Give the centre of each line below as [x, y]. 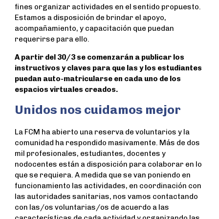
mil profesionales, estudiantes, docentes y [90, 154]
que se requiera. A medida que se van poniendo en [103, 175]
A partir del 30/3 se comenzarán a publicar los [99, 57]
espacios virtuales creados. [66, 90]
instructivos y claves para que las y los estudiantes [108, 68]
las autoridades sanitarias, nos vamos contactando [106, 197]
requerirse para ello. [52, 39]
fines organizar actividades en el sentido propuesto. [108, 7]
